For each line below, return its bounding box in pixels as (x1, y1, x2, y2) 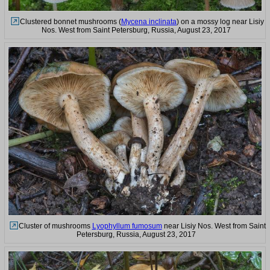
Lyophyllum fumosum (92, 222, 162, 231)
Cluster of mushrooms (18, 222, 92, 231)
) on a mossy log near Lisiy (177, 17, 264, 27)
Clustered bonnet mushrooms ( (20, 17, 121, 27)
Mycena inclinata (121, 17, 177, 27)
